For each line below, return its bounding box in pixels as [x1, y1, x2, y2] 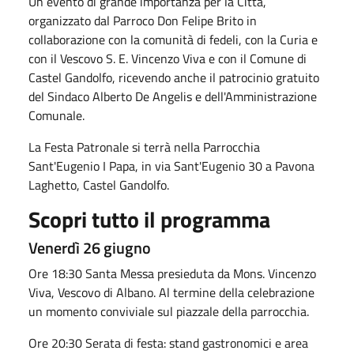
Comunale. [28, 105, 85, 125]
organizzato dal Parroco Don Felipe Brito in [28, 10, 257, 30]
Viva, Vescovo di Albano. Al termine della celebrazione [28, 282, 314, 302]
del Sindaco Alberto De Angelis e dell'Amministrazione [28, 86, 317, 106]
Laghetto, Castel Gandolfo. [28, 175, 169, 194]
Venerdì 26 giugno [28, 235, 151, 260]
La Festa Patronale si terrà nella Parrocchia [28, 137, 260, 156]
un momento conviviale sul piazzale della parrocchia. [28, 301, 309, 321]
